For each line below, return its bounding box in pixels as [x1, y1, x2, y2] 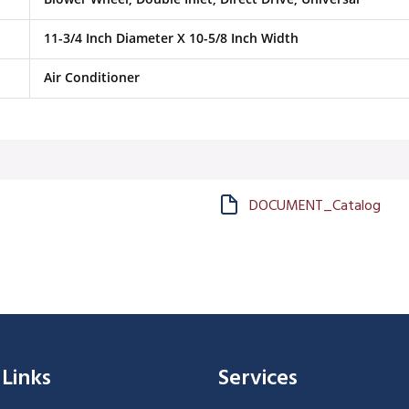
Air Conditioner [43, 68, 140, 86]
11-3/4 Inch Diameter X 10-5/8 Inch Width [43, 29, 299, 47]
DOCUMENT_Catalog [249, 194, 381, 218]
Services [218, 362, 298, 396]
